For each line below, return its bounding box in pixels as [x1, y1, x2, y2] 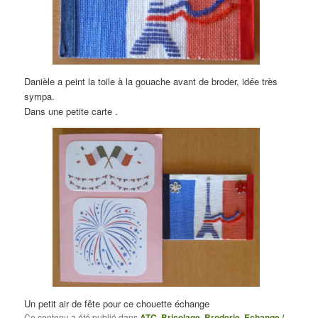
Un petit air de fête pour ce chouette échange [24, 297, 210, 311]
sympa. [24, 89, 55, 103]
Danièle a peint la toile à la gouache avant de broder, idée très [24, 74, 278, 88]
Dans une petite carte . [24, 104, 119, 118]
